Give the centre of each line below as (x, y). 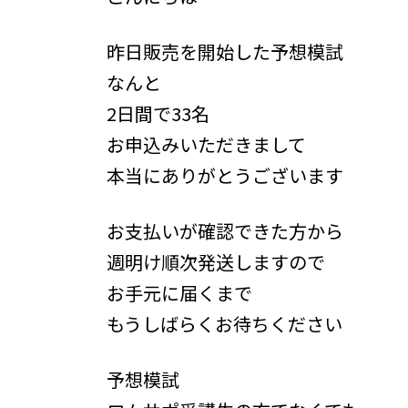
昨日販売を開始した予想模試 (225, 51)
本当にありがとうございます (225, 175)
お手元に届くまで (179, 292)
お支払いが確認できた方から (225, 230)
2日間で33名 (158, 113)
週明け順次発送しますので (216, 261)
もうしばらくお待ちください (224, 323)
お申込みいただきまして (206, 144)
